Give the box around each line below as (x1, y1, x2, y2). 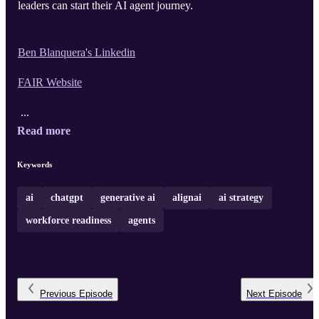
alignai (172, 192, 202, 204)
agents (128, 215, 155, 226)
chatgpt (51, 192, 83, 204)
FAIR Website (18, 76, 82, 89)
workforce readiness (26, 215, 111, 226)
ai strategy (219, 192, 263, 204)
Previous (40, 288, 76, 300)
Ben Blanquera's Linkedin (18, 46, 135, 59)
